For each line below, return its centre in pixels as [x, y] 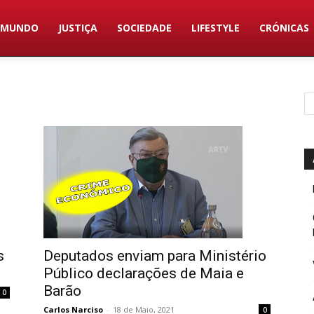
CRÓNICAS [285, 28]
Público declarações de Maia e [144, 273]
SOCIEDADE [145, 28]
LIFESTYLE [216, 28]
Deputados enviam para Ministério [155, 255]
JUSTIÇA [78, 28]
